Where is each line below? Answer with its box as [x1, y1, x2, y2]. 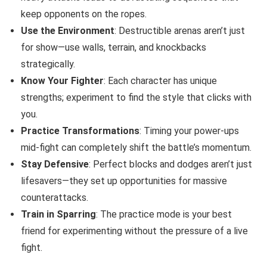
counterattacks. [21, 191, 88, 203]
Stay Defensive [21, 158, 89, 170]
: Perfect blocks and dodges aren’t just [89, 158, 252, 170]
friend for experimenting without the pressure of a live [21, 225, 248, 237]
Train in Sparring [21, 208, 96, 220]
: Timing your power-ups [139, 125, 239, 136]
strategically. [21, 58, 75, 70]
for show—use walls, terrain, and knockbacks [21, 41, 206, 53]
